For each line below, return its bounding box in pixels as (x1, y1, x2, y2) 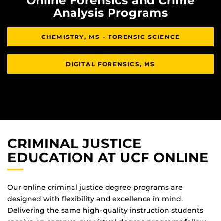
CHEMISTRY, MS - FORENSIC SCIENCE (41, 33, 180, 41)
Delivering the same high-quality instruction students (7, 205, 203, 215)
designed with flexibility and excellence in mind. (7, 194, 183, 203)
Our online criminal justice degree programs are (7, 183, 183, 192)
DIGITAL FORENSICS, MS (66, 60, 155, 68)
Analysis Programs (53, 6, 168, 20)
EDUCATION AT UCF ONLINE (7, 149, 209, 166)
